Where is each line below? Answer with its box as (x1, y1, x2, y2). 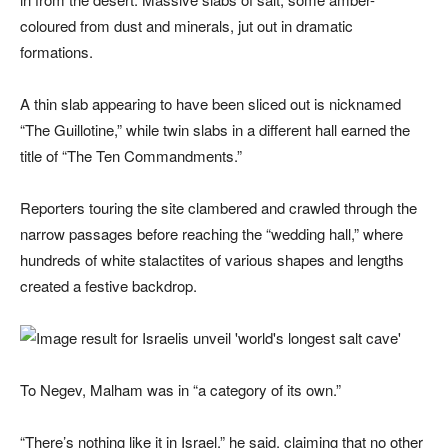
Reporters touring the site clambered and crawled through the (20, 196, 417, 218)
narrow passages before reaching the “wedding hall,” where (20, 222, 403, 244)
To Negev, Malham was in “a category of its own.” (20, 378, 341, 400)
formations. (20, 40, 93, 62)
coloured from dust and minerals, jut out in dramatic (20, 14, 353, 36)
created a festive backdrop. (20, 274, 197, 296)
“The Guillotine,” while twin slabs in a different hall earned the (20, 118, 410, 140)
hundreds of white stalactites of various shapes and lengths (20, 248, 404, 270)
